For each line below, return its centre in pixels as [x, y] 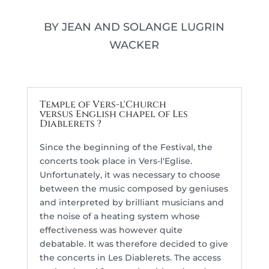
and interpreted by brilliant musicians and [131, 202]
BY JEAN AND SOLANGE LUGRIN [134, 27]
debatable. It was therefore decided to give [134, 244]
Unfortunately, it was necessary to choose [130, 175]
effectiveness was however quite [111, 230]
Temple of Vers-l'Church [103, 104]
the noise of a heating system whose [119, 216]
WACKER [134, 45]
